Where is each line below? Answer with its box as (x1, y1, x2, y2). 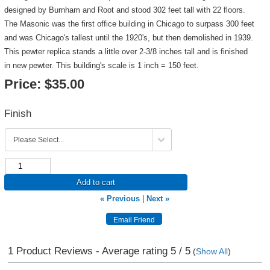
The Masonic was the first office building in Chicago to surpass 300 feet (4, 19, 254, 28)
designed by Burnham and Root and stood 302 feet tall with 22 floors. (4, 5, 245, 14)
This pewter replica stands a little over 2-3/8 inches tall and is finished (4, 47, 248, 56)
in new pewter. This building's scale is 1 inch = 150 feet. (4, 61, 199, 70)
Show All (195, 246, 228, 256)
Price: (4, 77, 41, 92)
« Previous (100, 194, 140, 203)
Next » (146, 194, 170, 203)
